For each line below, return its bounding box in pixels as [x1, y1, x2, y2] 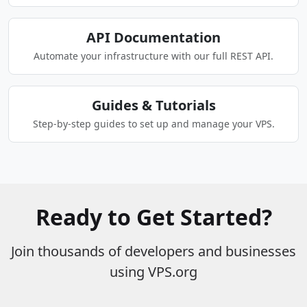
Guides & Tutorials [91, 96, 216, 114]
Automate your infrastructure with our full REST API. [34, 49, 273, 62]
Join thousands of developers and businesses [11, 242, 296, 260]
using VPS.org [110, 262, 197, 281]
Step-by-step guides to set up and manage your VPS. [32, 117, 275, 130]
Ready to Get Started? [35, 202, 272, 232]
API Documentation [86, 28, 221, 47]
